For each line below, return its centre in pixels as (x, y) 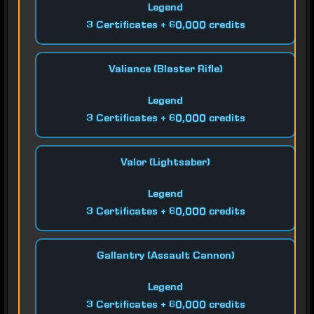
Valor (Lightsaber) (165, 163)
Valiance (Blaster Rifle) (165, 70)
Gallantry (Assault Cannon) (165, 257)
